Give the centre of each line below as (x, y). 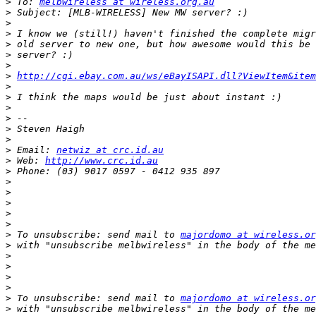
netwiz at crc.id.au (110, 150)
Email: (34, 150)
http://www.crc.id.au (102, 161)
